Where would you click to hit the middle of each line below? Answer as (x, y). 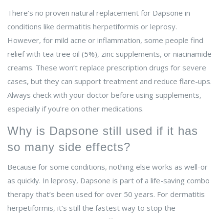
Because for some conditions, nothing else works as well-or (108, 167)
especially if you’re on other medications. (76, 109)
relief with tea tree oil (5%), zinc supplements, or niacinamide (109, 54)
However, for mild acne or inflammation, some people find (105, 40)
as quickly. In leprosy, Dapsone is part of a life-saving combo (109, 181)
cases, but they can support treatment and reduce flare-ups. (109, 81)
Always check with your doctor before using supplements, (104, 95)
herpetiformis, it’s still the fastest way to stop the (91, 208)
